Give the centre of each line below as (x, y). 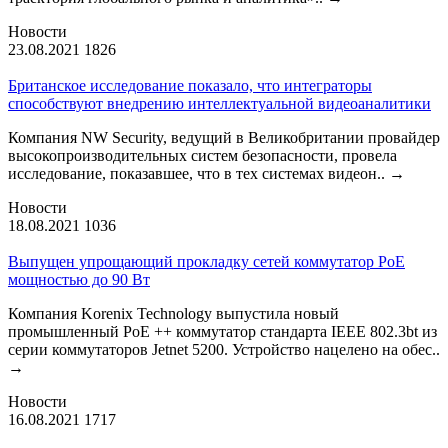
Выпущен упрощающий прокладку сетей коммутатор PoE (206, 261)
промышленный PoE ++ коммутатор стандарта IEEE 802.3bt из (222, 331)
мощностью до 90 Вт (79, 279)
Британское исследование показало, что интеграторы (190, 85)
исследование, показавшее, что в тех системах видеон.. (198, 173)
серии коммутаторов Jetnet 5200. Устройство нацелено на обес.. (224, 349)
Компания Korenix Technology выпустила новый (173, 313)
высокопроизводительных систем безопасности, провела (202, 155)
